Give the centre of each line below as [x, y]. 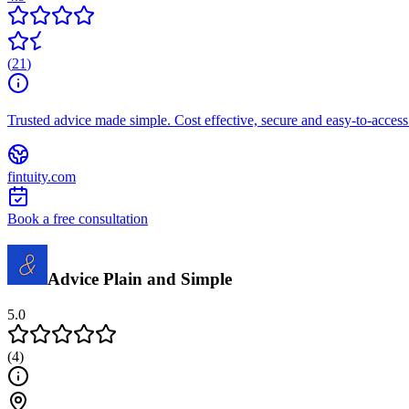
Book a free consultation [78, 219]
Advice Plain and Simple [140, 279]
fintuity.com [42, 177]
